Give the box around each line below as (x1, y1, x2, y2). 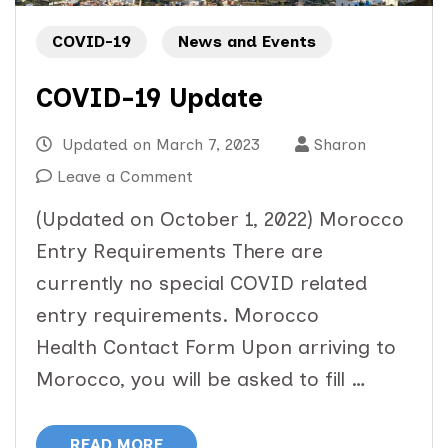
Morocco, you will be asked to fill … (36, 367, 366, 392)
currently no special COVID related (36, 271, 367, 296)
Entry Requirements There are (36, 239, 323, 264)
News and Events (178, 32, 316, 52)
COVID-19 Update (36, 82, 263, 115)
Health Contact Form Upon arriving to (36, 335, 396, 360)
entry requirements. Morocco (36, 303, 319, 328)
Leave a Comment (57, 167, 193, 187)
